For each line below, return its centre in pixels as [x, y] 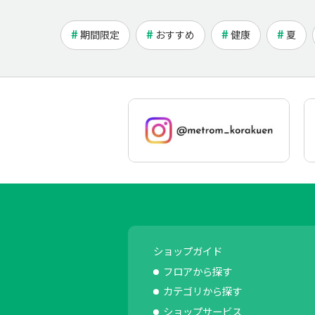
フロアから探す [198, 271]
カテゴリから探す [202, 291]
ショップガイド [188, 250]
